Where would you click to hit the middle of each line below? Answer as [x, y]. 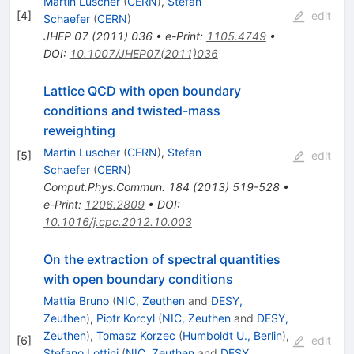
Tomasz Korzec [136, 335]
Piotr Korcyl [125, 318]
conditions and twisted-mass [132, 110]
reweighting [79, 130]
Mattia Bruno [76, 300]
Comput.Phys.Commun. [104, 186]
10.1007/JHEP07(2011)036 [143, 53]
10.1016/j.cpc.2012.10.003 [117, 221]
